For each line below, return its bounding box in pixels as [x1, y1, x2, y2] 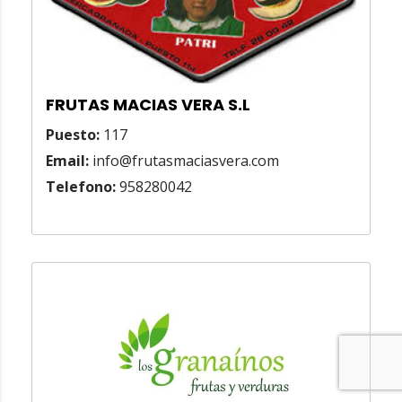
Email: [46, 151, 89, 171]
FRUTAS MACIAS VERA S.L [46, 93, 250, 117]
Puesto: [46, 125, 100, 145]
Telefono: [46, 177, 116, 197]
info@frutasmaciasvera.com [89, 151, 279, 171]
